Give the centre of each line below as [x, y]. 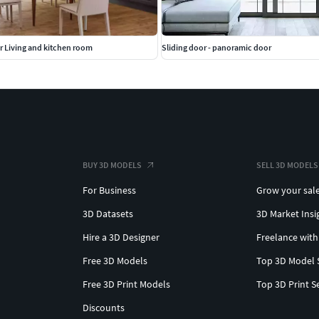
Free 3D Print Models [126, 284]
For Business [109, 190]
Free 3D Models [115, 261]
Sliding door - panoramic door [216, 48]
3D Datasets [108, 214]
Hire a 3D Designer [121, 237]
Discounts [104, 308]
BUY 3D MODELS [112, 165]
